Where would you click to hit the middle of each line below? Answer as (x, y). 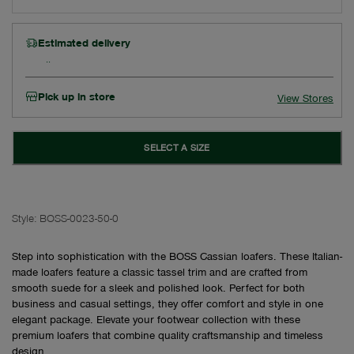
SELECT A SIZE (177, 148)
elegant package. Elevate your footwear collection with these (156, 319)
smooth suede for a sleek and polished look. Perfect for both (158, 288)
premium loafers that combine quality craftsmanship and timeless (168, 335)
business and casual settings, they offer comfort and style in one (168, 303)
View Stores (305, 98)
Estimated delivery (84, 43)
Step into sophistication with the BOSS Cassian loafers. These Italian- (177, 256)
